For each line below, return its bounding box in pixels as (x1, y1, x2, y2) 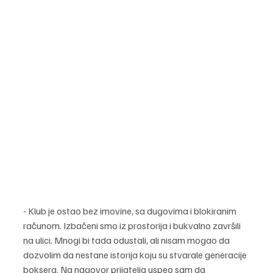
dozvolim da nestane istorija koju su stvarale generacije (23, 248, 249, 261)
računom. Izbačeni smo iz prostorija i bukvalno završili (23, 219, 243, 232)
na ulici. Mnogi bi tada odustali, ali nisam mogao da (23, 233, 232, 246)
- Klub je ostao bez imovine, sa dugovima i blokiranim (23, 204, 238, 217)
